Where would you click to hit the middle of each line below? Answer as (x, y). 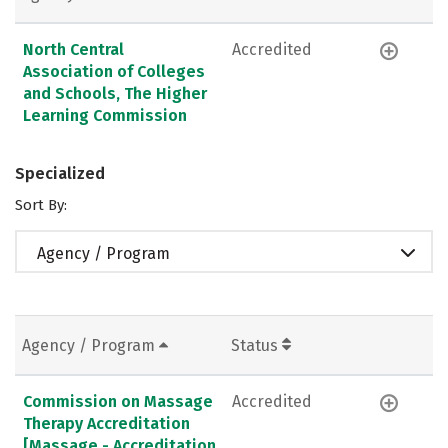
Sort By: (41, 204)
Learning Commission (105, 115)
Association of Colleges (114, 71)
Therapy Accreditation (106, 423)
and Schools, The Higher (115, 93)
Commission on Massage (118, 401)
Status (256, 345)
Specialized (60, 173)
